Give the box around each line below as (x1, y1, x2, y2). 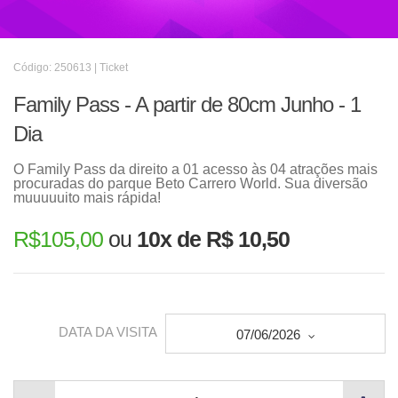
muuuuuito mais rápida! (13, 190, 161, 205)
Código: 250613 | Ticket (13, 61, 128, 74)
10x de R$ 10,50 (137, 227, 290, 251)
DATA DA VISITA (59, 324, 157, 340)
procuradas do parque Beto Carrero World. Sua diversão (13, 176, 368, 191)
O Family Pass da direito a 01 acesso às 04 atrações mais (13, 162, 378, 177)
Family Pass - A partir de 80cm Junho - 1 (13, 92, 361, 116)
